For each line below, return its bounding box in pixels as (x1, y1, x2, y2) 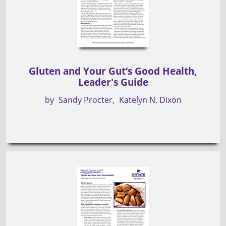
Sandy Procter (58, 94, 112, 105)
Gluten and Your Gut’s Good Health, (29, 64, 197, 78)
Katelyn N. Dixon (119, 94, 182, 105)
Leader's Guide (78, 75, 148, 89)
